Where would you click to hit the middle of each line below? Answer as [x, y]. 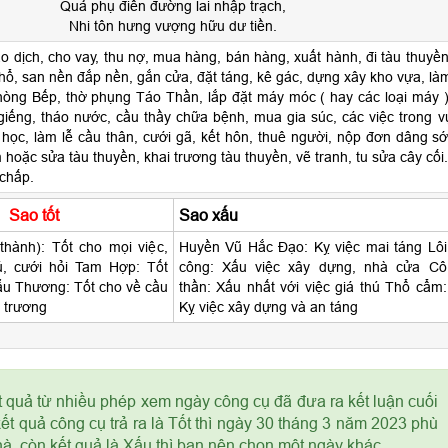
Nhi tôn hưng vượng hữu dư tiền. [173, 26]
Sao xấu [208, 215]
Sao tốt [33, 215]
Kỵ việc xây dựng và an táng [268, 307]
